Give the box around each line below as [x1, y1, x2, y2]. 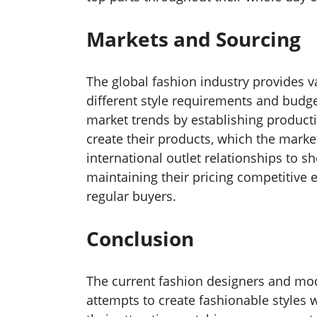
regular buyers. [86, 188, 176, 205]
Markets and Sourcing [86, 25, 301, 53]
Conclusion [86, 225, 194, 253]
